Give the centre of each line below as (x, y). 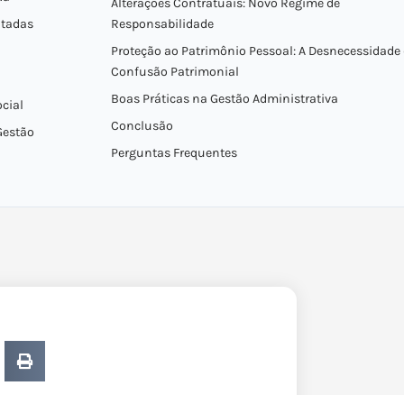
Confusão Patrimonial (174, 72)
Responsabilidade (162, 24)
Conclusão (142, 126)
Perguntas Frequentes (174, 153)
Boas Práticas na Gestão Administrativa (224, 99)
